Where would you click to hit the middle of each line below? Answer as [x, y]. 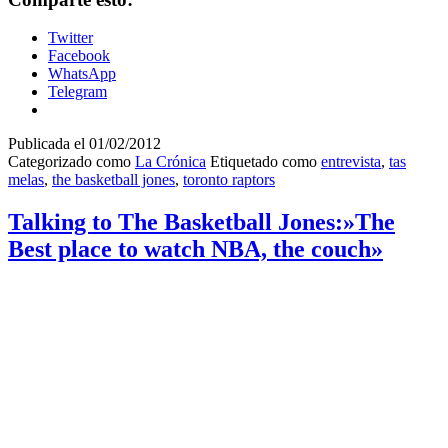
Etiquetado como [265, 162]
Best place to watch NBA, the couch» [195, 249]
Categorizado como [71, 162]
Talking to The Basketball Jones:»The [201, 222]
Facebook [79, 56]
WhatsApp [82, 74]
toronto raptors [229, 180]
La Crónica [170, 162]
